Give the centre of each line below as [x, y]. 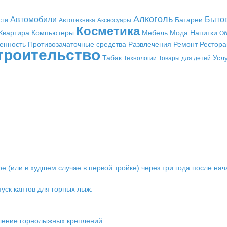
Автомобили [33, 20]
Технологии [140, 58]
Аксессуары [114, 20]
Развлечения [149, 44]
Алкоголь [153, 19]
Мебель [155, 33]
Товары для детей [184, 58]
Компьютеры [53, 33]
